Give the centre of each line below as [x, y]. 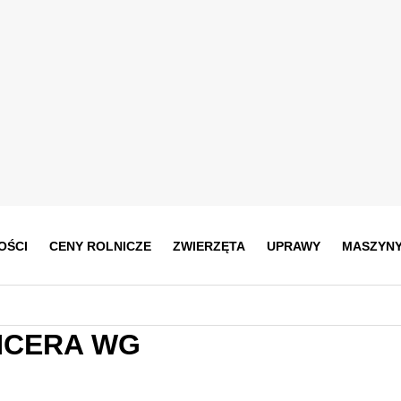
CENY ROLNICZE [100, 246]
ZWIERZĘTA [209, 246]
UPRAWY [293, 246]
